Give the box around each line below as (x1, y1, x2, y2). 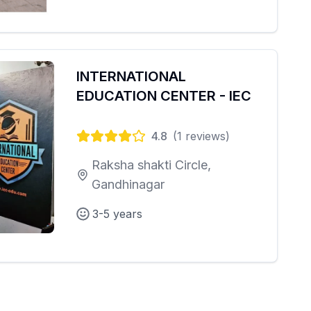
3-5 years (92, 206, 142, 221)
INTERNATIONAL (76, 67, 186, 85)
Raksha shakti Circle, (91, 157, 211, 172)
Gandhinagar (91, 176, 165, 192)
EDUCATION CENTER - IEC (76, 87, 251, 104)
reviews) (182, 128, 230, 143)
